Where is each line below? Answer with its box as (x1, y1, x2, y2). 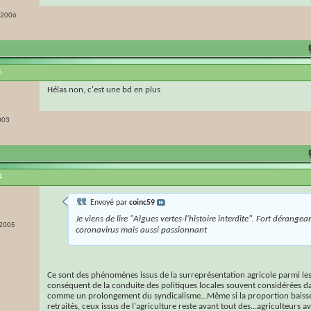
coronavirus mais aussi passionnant (76, 226, 207, 235)
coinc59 (129, 199, 155, 208)
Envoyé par (88, 199, 129, 208)
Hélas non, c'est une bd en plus (47, 85, 160, 95)
